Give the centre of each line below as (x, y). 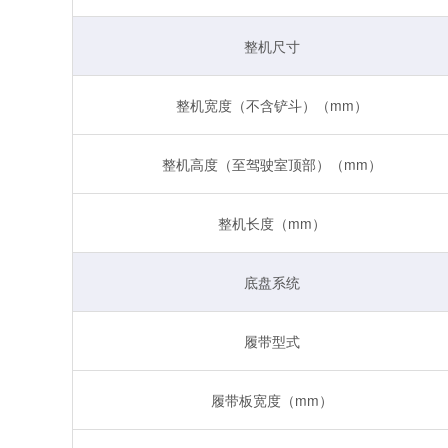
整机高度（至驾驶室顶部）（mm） (272, 163)
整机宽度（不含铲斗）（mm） (272, 104)
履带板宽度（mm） (272, 399)
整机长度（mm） (272, 222)
